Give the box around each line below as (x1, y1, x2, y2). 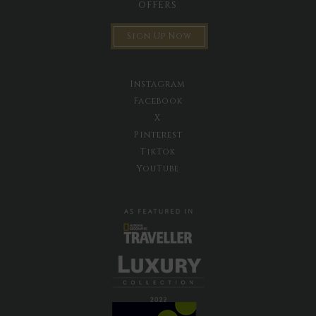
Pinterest (133, 128, 183, 140)
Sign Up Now (127, 30, 193, 42)
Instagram (130, 78, 186, 90)
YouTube (136, 162, 179, 174)
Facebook (133, 95, 183, 107)
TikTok (140, 145, 176, 157)
